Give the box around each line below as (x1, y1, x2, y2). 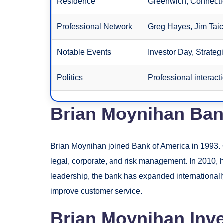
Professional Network (57, 22, 133, 31)
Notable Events (57, 47, 111, 56)
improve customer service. (50, 186, 142, 195)
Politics (57, 73, 83, 82)
